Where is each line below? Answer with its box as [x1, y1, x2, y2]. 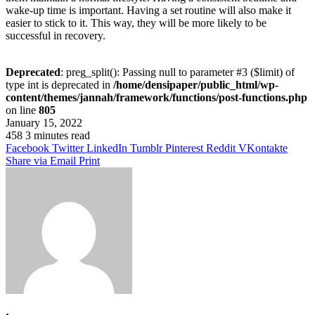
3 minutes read [25, 129, 90, 141]
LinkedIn [86, 141, 127, 154]
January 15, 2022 [6, 116, 82, 129]
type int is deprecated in [6, 78, 113, 91]
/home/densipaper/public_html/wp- [113, 78, 278, 91]
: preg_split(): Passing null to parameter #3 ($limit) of [60, 65, 295, 78]
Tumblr [130, 141, 162, 154]
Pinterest [165, 141, 203, 154]
